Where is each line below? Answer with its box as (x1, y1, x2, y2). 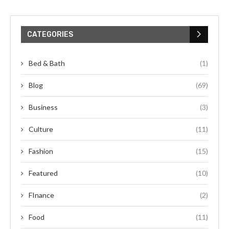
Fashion (29, 146, 53, 155)
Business (29, 102, 58, 111)
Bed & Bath (29, 58, 65, 67)
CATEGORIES (27, 30, 73, 39)
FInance (29, 190, 54, 199)
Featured (29, 168, 58, 177)
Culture (29, 124, 53, 133)
